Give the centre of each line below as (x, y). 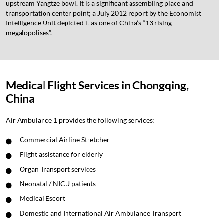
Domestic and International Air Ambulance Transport (100, 213)
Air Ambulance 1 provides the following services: (80, 120)
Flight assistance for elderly (61, 154)
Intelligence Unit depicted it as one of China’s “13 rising (89, 22)
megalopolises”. (29, 32)
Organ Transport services (58, 169)
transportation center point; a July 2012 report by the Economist (104, 13)
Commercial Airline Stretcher (65, 139)
